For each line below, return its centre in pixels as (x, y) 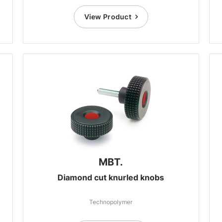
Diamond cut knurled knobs (111, 177)
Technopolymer (111, 202)
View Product (108, 17)
